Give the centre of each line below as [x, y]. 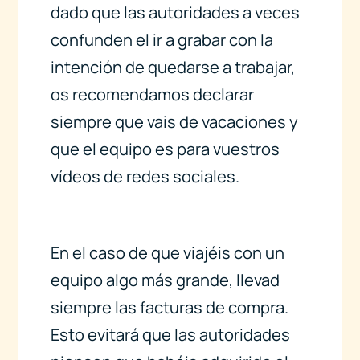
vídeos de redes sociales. [145, 177]
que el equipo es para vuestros [165, 149]
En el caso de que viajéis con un [167, 252]
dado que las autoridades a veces [175, 13]
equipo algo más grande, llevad [165, 280]
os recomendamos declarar [152, 95]
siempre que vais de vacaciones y [174, 122]
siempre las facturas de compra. [169, 307]
